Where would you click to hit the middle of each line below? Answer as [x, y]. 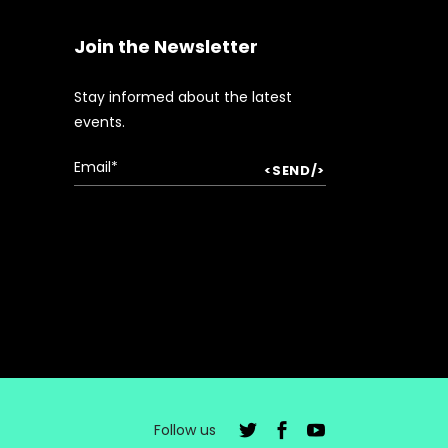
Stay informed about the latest [182, 97]
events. [99, 122]
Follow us [186, 430]
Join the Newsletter [165, 46]
